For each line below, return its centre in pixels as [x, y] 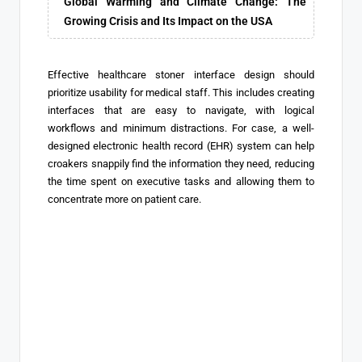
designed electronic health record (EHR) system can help [181, 146]
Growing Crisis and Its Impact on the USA [168, 21]
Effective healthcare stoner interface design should [181, 75]
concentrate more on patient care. [124, 200]
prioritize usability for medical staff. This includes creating [181, 93]
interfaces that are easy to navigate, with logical [181, 111]
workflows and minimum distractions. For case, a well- [181, 128]
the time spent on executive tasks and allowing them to [181, 182]
